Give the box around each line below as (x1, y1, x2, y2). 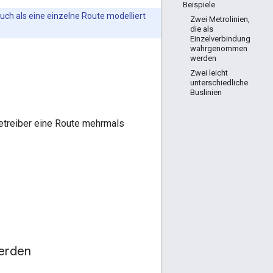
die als (190, 24, 213, 34)
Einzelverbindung (190, 34, 250, 43)
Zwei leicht (190, 68, 228, 77)
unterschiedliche (190, 78, 248, 87)
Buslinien (190, 88, 222, 97)
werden (190, 54, 216, 63)
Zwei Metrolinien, (190, 15, 250, 24)
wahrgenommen (190, 44, 247, 53)
